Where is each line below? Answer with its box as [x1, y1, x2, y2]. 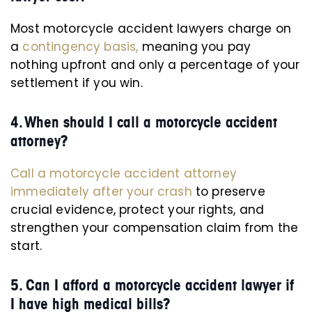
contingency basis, [22, 38, 139, 55]
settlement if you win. [10, 75, 143, 91]
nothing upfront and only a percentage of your [10, 56, 300, 73]
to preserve [195, 183, 265, 200]
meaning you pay [138, 38, 251, 55]
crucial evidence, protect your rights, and [10, 201, 265, 218]
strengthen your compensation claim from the [10, 219, 299, 236]
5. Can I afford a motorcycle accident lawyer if [10, 276, 294, 295]
